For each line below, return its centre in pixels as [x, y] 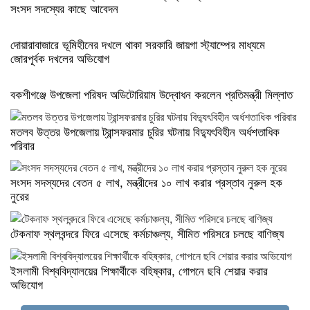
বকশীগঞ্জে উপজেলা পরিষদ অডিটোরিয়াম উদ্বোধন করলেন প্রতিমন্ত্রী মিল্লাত [152, 93]
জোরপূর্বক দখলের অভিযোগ [60, 57]
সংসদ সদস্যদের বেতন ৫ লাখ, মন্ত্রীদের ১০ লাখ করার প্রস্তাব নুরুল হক [146, 182]
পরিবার [22, 145]
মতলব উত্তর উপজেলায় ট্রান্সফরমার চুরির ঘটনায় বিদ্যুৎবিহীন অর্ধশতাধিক [145, 131]
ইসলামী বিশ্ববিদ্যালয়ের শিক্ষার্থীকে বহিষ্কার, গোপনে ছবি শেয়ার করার [139, 271]
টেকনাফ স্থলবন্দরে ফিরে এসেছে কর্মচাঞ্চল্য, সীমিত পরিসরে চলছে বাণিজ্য [147, 233]
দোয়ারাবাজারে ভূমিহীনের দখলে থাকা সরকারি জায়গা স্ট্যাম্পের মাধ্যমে [138, 44]
